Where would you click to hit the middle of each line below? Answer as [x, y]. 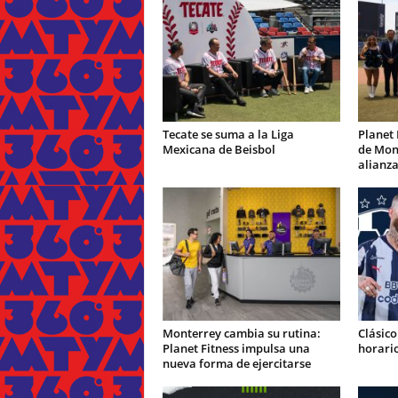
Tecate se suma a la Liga [228, 134]
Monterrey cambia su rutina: [241, 333]
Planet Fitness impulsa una [236, 348]
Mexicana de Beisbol [219, 149]
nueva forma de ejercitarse [236, 363]
